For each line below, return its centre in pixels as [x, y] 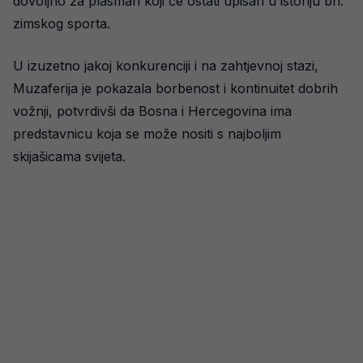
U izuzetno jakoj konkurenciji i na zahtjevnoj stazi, [166, 66]
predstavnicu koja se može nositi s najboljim [147, 134]
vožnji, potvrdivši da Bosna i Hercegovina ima [152, 111]
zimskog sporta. [62, 23]
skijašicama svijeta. [69, 156]
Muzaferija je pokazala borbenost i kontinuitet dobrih [175, 88]
